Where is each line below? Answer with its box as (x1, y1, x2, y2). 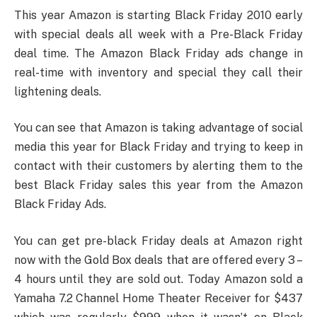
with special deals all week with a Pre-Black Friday (14, 27, 303, 41)
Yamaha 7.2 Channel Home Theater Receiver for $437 (14, 291, 303, 305)
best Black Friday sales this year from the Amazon (14, 178, 303, 192)
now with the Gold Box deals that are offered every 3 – (14, 253, 303, 267)
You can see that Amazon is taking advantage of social (14, 121, 303, 135)
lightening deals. (14, 84, 101, 98)
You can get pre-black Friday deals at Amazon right (14, 234, 303, 248)
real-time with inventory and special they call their (14, 65, 303, 79)
